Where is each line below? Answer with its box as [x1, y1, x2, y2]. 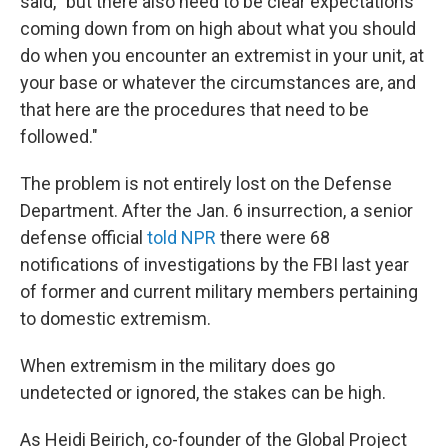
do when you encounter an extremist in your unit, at [20, 45, 424, 67]
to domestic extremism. [20, 308, 211, 330]
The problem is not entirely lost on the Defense [20, 173, 392, 195]
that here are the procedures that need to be [20, 99, 369, 121]
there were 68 [216, 227, 330, 249]
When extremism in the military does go [20, 355, 335, 377]
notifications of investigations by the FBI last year [20, 254, 409, 276]
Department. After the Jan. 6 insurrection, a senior [20, 200, 413, 222]
